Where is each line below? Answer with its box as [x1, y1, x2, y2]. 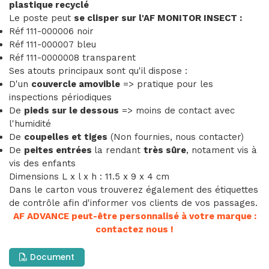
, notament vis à [186, 145, 257, 156]
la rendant [94, 145, 144, 156]
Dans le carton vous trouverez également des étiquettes [9, 184, 258, 196]
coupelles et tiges [24, 131, 107, 143]
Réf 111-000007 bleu [9, 39, 96, 50]
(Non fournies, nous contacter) [107, 131, 244, 143]
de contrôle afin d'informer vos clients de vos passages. [9, 198, 258, 209]
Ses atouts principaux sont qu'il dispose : [9, 65, 187, 77]
